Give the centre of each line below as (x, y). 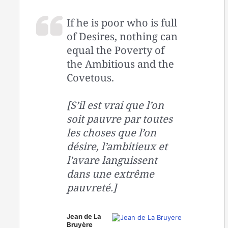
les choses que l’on (112, 133)
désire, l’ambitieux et (117, 147)
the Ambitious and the (121, 64)
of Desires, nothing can (122, 37)
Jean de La (84, 217)
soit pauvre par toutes (120, 119)
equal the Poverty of (116, 50)
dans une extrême (111, 174)
